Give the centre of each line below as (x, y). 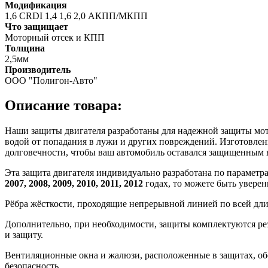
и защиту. (24, 235)
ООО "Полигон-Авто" (51, 80)
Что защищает (36, 26)
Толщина (25, 48)
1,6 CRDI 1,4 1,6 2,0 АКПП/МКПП (76, 16)
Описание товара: (63, 106)
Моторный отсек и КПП (55, 37)
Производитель (38, 69)
